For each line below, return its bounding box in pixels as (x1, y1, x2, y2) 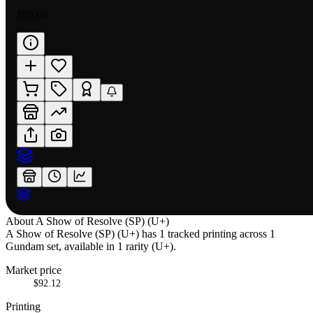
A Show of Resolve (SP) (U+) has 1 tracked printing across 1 (6, 227, 275, 240)
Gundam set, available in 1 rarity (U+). (6, 240, 176, 252)
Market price (6, 263, 61, 276)
